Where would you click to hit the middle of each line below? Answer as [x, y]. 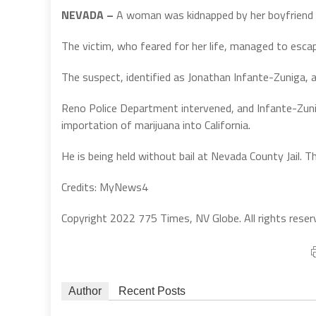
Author [85, 291]
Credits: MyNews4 [105, 187]
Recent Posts [152, 291]
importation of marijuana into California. [156, 125]
